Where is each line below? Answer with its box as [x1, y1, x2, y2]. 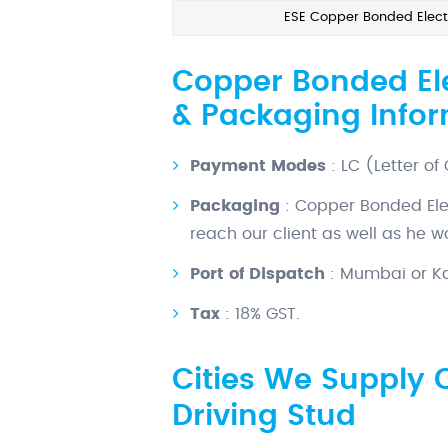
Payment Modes [190, 158, 326, 175]
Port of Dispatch [190, 266, 325, 283]
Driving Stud [172, 402, 356, 432]
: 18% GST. [220, 306, 300, 323]
